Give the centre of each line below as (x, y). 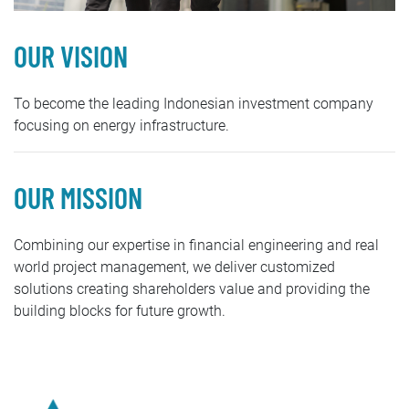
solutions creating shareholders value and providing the (192, 288)
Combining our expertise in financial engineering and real (196, 245)
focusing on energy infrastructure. (121, 125)
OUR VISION (71, 55)
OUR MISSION (78, 197)
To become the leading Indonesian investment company (194, 103)
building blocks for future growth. (120, 310)
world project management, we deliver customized (174, 267)
